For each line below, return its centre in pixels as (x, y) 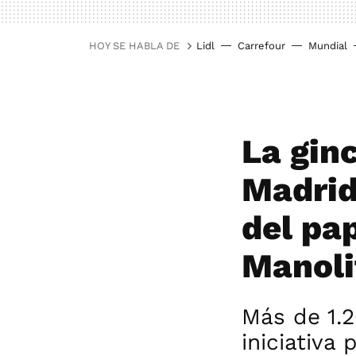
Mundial (328, 46)
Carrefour (261, 46)
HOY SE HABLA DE (134, 46)
